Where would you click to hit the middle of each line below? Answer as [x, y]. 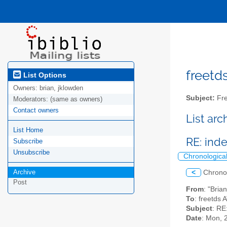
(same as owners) [76, 99]
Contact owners [36, 110]
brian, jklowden [61, 88]
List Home [28, 130]
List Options [44, 75]
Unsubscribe [31, 153]
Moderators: [32, 99]
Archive [24, 172]
